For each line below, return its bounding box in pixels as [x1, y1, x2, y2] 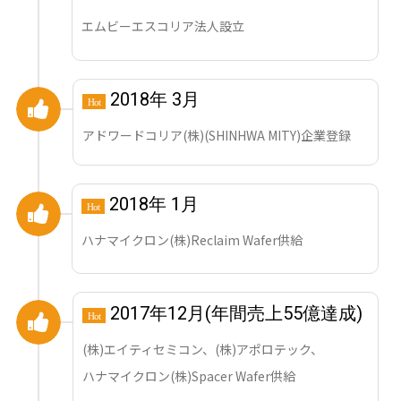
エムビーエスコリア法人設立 [81, 17, 245, 36]
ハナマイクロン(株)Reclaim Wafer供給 [81, 231, 306, 250]
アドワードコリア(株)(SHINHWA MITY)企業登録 [82, 125, 352, 144]
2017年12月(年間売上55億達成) [106, 302, 363, 324]
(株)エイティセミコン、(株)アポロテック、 [82, 339, 324, 358]
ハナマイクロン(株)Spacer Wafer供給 [82, 366, 299, 385]
